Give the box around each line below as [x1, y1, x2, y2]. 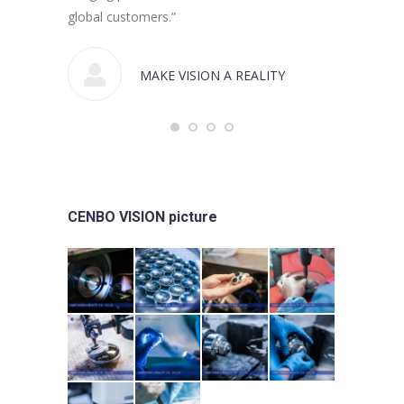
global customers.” [68, 7, 176, 25]
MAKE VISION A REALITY [140, 67, 285, 85]
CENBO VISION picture [68, 207, 217, 225]
